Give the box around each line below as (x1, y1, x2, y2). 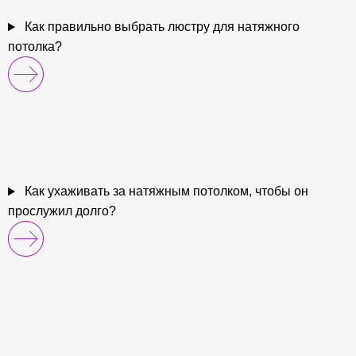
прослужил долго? (8, 204, 116, 219)
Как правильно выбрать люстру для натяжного (21, 20, 300, 34)
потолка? (8, 40, 62, 54)
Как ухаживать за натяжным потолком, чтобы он (21, 184, 308, 199)
